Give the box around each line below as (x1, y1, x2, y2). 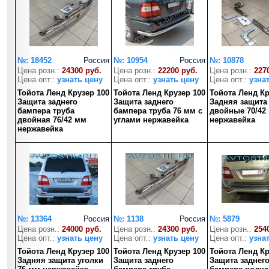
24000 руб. (62, 225, 101, 234)
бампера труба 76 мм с (113, 106, 202, 115)
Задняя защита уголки (17, 256, 103, 265)
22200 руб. (158, 66, 198, 75)
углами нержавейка (113, 115, 189, 124)
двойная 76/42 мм (17, 115, 86, 124)
